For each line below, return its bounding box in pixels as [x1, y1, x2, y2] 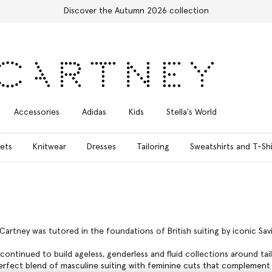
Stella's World [166, 107, 217, 117]
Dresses [87, 142, 116, 151]
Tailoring [137, 142, 169, 151]
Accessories [13, 107, 59, 117]
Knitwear [33, 142, 66, 151]
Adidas [81, 107, 106, 117]
